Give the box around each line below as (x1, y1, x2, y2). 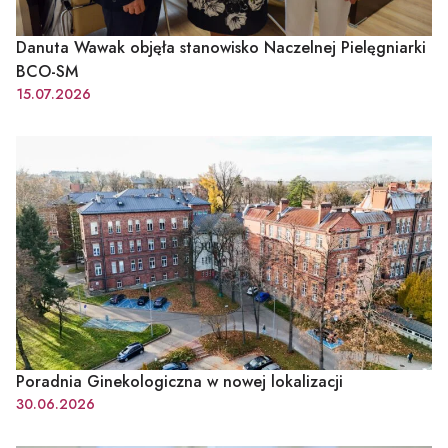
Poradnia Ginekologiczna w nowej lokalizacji (16, 369, 343, 393)
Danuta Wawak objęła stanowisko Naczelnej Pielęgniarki (16, 35, 426, 59)
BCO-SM (16, 59, 78, 83)
